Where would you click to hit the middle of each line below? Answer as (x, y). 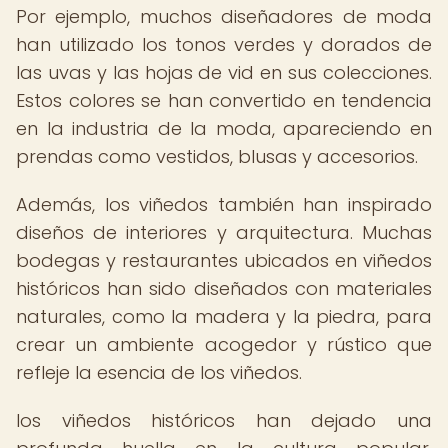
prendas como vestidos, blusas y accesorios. (217, 156)
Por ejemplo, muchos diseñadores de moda (224, 16)
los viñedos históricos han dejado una (224, 420)
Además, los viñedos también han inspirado (224, 204)
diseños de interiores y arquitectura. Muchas (224, 232)
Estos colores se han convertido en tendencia (224, 100)
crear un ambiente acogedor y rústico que (224, 344)
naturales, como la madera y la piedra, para (224, 316)
